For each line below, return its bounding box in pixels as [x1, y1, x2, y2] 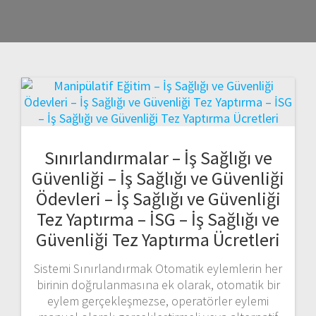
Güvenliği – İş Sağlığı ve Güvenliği [32, 166, 284, 190]
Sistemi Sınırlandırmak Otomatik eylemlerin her [34, 260, 282, 276]
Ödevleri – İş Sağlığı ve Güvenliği [35, 186, 281, 210]
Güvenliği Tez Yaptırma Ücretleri [36, 227, 280, 251]
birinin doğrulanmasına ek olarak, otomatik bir [36, 276, 280, 293]
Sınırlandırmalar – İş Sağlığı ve [44, 145, 272, 169]
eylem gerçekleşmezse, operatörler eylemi [47, 292, 269, 309]
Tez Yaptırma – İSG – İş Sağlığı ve [37, 207, 279, 231]
